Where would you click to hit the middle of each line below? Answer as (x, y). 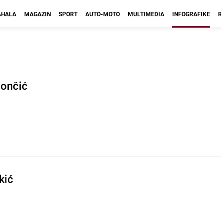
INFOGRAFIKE (191, 14)
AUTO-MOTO (103, 14)
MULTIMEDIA (146, 14)
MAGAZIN (37, 14)
